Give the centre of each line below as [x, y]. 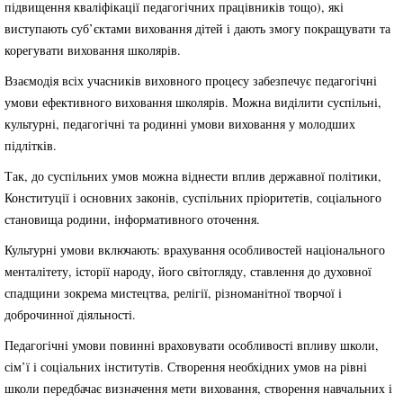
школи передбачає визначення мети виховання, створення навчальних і [198, 388]
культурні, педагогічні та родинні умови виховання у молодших [180, 124]
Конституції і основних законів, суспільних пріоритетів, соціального [193, 197]
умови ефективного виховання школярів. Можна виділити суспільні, [193, 102]
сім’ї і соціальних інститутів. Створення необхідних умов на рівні [186, 367]
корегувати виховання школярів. [93, 50]
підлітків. [31, 145]
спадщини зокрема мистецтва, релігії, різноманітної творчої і [173, 293]
